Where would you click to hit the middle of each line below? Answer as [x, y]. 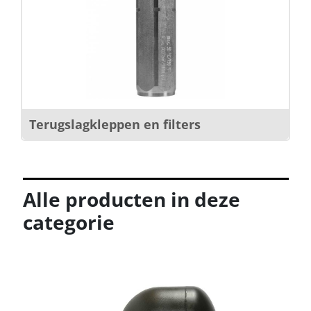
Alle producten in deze [131, 199]
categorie [68, 222]
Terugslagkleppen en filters [115, 124]
